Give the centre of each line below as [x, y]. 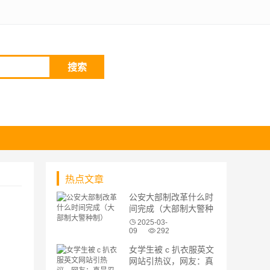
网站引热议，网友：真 [171, 261]
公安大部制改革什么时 [171, 197]
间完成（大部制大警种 [171, 209]
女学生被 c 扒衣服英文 [171, 249]
